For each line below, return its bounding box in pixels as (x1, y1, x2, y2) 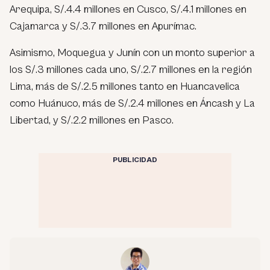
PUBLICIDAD (113, 155, 157, 164)
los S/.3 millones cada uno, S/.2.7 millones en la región (10, 63, 252, 76)
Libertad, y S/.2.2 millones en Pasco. (10, 113, 174, 127)
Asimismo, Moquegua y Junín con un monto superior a (10, 46, 255, 59)
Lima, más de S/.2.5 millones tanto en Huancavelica (10, 80, 240, 93)
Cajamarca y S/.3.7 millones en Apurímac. (10, 19, 196, 33)
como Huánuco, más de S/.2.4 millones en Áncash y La (10, 96, 255, 110)
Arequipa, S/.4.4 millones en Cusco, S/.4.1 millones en (10, 2, 246, 16)
